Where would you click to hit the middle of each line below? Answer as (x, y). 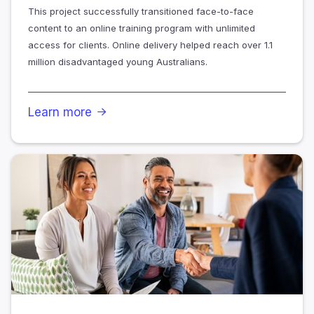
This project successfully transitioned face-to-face (141, 12)
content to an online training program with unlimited (142, 28)
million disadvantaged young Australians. (118, 62)
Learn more (60, 112)
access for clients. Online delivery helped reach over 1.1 (150, 45)
